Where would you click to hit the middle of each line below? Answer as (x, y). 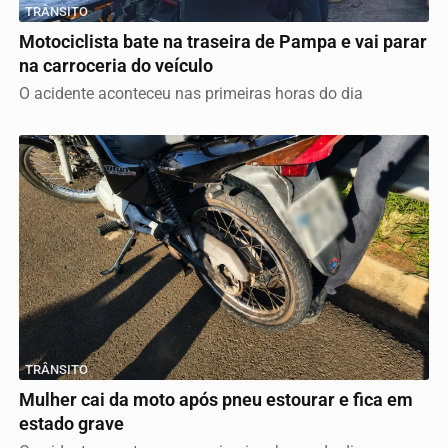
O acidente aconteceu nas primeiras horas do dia (191, 94)
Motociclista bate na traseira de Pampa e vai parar (223, 42)
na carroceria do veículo (116, 66)
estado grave (71, 423)
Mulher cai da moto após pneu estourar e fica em (216, 399)
